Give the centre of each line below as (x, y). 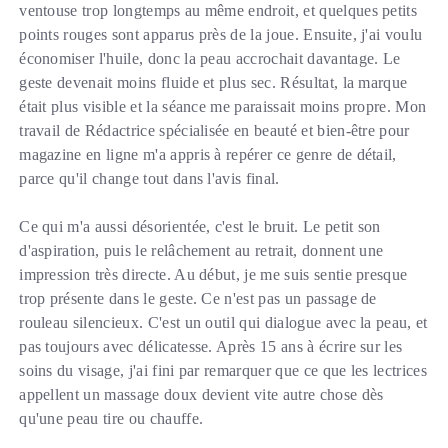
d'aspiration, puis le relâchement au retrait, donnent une (201, 251)
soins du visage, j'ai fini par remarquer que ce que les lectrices (223, 371)
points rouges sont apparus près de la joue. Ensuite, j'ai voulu (221, 35)
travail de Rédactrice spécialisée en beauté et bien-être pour (214, 131)
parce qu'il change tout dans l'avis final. (149, 179)
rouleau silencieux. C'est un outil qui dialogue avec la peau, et (223, 323)
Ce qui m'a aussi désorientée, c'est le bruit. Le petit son (200, 227)
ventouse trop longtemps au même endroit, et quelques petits (218, 11)
